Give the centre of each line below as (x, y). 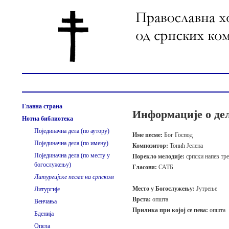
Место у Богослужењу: (164, 189)
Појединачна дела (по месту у (72, 155)
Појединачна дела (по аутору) (72, 131)
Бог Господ (178, 135)
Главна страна (42, 106)
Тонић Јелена (186, 146)
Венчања (45, 201)
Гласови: (145, 167)
